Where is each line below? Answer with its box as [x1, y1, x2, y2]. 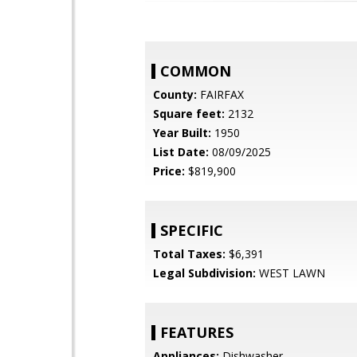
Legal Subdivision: [153, 265, 256, 280]
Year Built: [153, 125, 211, 140]
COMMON [160, 61, 231, 80]
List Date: [153, 144, 209, 159]
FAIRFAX [197, 87, 244, 102]
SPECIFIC [160, 221, 223, 240]
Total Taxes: [153, 246, 226, 261]
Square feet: [153, 106, 225, 121]
